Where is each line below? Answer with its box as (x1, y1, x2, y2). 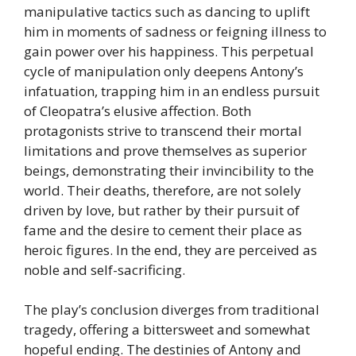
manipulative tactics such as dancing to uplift (24, 2, 310, 21)
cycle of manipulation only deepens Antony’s (24, 61, 304, 80)
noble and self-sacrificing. (24, 260, 185, 279)
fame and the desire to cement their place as (24, 220, 302, 239)
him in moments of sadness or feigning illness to (24, 21, 327, 41)
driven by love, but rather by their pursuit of (24, 200, 300, 219)
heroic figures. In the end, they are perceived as (24, 240, 317, 259)
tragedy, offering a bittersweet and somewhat (24, 320, 310, 339)
